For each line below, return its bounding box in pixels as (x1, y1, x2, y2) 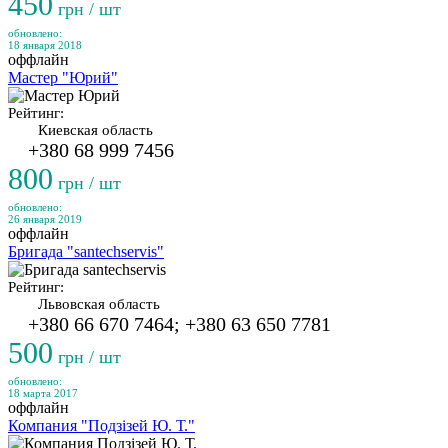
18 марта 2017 (8, 387, 78, 399)
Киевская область (38, 122, 153, 138)
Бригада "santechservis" (8, 243, 164, 260)
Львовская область (38, 296, 160, 312)
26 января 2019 (8, 213, 82, 225)
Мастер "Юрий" (8, 69, 118, 86)
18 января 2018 (8, 39, 82, 51)
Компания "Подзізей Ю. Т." (8, 417, 195, 434)
